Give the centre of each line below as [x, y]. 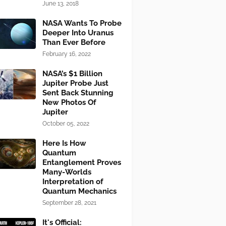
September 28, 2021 [69, 203]
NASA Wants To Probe [82, 23]
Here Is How [64, 143]
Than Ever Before [74, 42]
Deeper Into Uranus [78, 33]
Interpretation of [73, 182]
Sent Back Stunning [78, 93]
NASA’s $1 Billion [72, 74]
